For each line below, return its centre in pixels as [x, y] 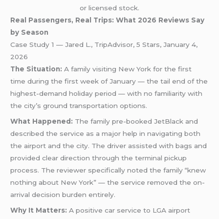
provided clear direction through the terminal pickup [99, 158]
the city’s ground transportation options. [79, 106]
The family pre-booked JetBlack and [136, 121]
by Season [30, 32]
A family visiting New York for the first [127, 69]
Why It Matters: [39, 210]
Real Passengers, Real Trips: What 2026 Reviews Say [108, 20]
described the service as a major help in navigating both [106, 133]
